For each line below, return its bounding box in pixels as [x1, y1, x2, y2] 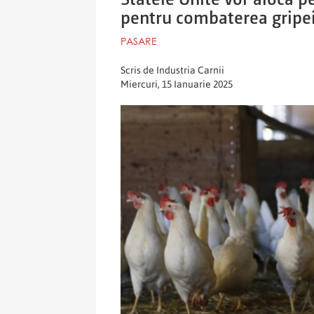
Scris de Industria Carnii [121, 64, 224, 76]
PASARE [121, 34, 157, 47]
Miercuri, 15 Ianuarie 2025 [121, 78, 233, 90]
